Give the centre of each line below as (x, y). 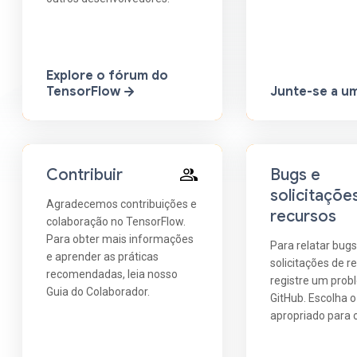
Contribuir (85, 175)
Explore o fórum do (108, 75)
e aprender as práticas (103, 256)
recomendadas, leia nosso (112, 274)
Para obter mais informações (120, 239)
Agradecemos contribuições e (122, 204)
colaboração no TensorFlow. (116, 221)
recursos (304, 216)
